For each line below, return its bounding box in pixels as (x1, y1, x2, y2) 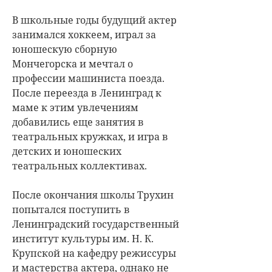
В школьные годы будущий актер (12, 13, 177, 27)
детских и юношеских (12, 144, 121, 158)
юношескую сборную (12, 42, 117, 56)
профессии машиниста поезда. (12, 71, 165, 85)
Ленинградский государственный (12, 217, 179, 231)
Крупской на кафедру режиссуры (12, 246, 176, 260)
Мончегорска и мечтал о (12, 56, 133, 70)
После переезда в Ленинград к (12, 86, 161, 100)
